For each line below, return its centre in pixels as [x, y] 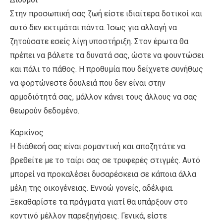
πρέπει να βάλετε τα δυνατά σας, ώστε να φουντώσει [107, 55]
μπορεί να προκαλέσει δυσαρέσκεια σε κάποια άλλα [103, 174]
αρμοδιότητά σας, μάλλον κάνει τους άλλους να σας [104, 97]
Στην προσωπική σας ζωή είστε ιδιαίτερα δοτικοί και [106, 13]
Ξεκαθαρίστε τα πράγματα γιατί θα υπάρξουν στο [99, 202]
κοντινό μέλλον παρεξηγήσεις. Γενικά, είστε [88, 216]
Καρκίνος [27, 132]
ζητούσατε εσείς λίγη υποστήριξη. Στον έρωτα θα [99, 41]
